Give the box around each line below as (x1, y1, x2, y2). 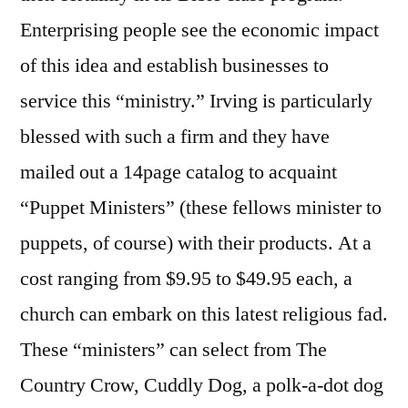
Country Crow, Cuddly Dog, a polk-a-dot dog (20, 372, 383, 399)
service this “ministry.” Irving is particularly (20, 88, 372, 115)
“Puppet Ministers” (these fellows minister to (20, 195, 382, 221)
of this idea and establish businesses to (20, 53, 329, 79)
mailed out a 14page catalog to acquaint (20, 159, 337, 186)
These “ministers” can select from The (20, 337, 327, 363)
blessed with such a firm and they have (20, 124, 330, 150)
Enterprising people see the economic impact (20, 17, 379, 44)
